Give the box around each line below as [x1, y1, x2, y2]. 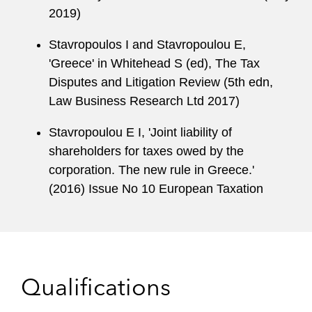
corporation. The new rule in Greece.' [49, 163, 254, 177]
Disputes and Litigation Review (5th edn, [49, 75, 273, 89]
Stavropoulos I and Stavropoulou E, [49, 38, 246, 52]
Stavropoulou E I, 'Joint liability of [49, 125, 232, 139]
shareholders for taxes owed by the [49, 144, 244, 158]
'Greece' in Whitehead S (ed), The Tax [49, 56, 260, 70]
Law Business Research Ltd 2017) [49, 94, 240, 108]
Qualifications [21, 272, 171, 302]
